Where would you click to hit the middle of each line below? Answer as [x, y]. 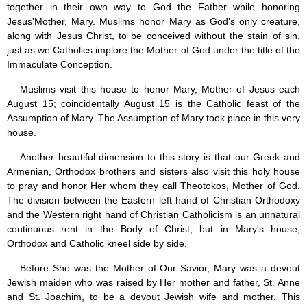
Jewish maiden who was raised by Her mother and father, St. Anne [153, 283]
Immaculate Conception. [60, 65]
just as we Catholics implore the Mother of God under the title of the [153, 50]
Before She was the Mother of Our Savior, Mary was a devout [160, 268]
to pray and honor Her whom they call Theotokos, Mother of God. [153, 186]
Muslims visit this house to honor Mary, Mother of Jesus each [160, 89]
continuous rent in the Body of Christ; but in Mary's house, [153, 229]
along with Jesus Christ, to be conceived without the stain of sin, [153, 36]
